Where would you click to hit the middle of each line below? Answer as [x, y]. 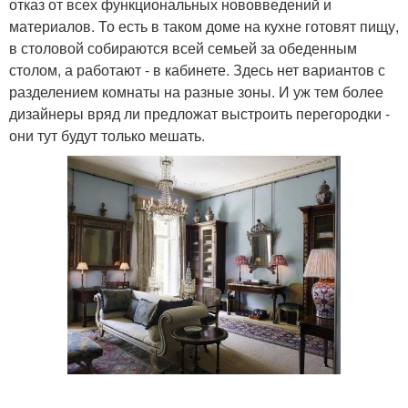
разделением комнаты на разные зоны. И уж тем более [196, 91]
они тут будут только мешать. [107, 135]
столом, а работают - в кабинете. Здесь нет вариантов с [197, 69]
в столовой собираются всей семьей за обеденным [183, 47]
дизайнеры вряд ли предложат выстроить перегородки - [199, 113]
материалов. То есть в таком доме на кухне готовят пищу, [204, 25]
